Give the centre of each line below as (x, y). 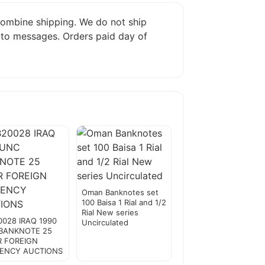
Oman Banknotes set (120, 193)
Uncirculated (105, 223)
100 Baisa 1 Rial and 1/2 (124, 203)
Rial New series (110, 213)
